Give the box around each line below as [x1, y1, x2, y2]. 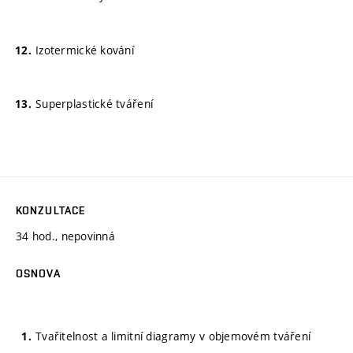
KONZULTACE [16, 203, 86, 217]
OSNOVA [16, 266, 61, 280]
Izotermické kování [35, 42, 135, 58]
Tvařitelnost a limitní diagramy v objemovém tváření [35, 329, 311, 344]
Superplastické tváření [35, 96, 154, 112]
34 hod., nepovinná [16, 228, 116, 243]
